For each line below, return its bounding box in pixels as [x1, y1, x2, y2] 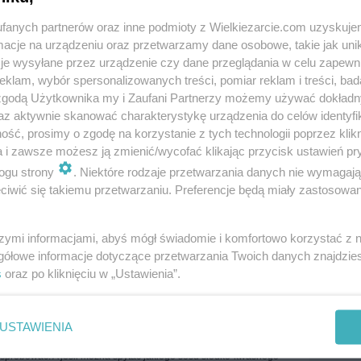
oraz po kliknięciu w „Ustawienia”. [2, 266, 180, 280]
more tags [10, 242, 57, 253]
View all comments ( [174, 301, 262, 313]
